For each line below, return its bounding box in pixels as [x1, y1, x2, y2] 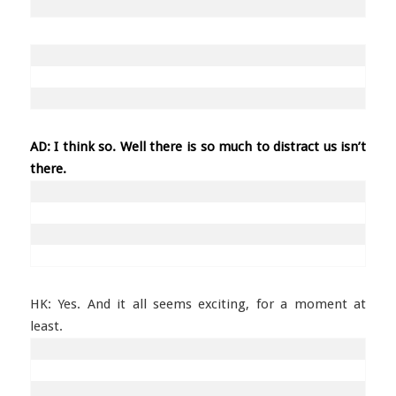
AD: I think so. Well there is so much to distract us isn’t [29, 139, 367, 155]
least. [29, 318, 63, 334]
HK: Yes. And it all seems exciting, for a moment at [29, 296, 367, 312]
